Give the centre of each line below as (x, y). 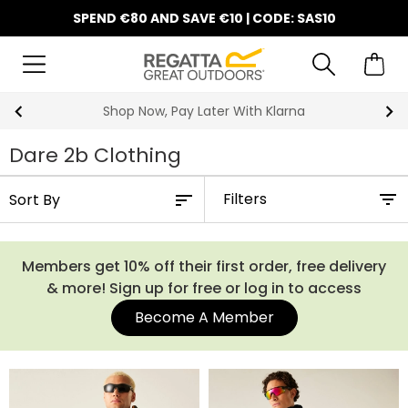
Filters (245, 199)
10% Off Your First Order (205, 111)
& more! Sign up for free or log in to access (204, 288)
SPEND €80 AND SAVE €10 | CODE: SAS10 (204, 18)
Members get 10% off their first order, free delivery (204, 266)
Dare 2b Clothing (95, 155)
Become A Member (204, 317)
